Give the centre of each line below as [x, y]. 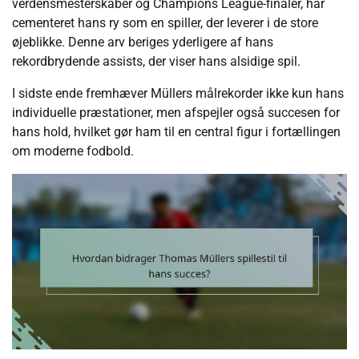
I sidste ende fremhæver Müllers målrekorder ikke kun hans [178, 93]
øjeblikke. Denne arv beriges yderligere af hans [143, 42]
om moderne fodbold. [73, 151]
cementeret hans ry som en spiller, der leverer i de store [165, 22]
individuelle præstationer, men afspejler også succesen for [176, 112]
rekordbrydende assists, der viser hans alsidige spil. [156, 61]
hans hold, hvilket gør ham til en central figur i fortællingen [176, 131]
